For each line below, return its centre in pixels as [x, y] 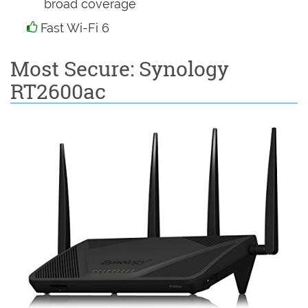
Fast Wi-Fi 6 [75, 28]
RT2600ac [58, 91]
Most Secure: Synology [120, 69]
